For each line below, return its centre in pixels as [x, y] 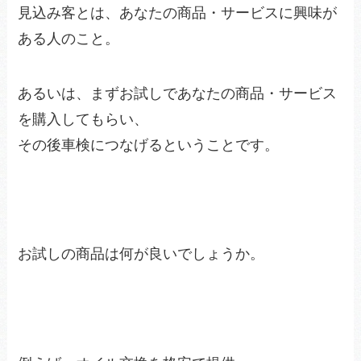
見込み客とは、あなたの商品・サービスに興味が [178, 12]
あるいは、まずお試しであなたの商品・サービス [178, 93]
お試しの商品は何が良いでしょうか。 [141, 254]
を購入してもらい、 [83, 119]
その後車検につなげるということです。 [149, 145]
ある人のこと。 [69, 38]
